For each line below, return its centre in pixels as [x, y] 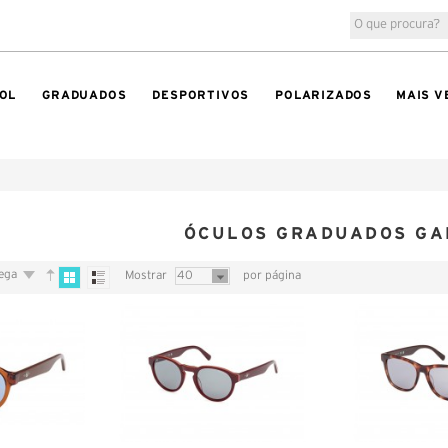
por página [271, 275]
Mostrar [146, 275]
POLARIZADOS [323, 94]
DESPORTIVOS [201, 94]
